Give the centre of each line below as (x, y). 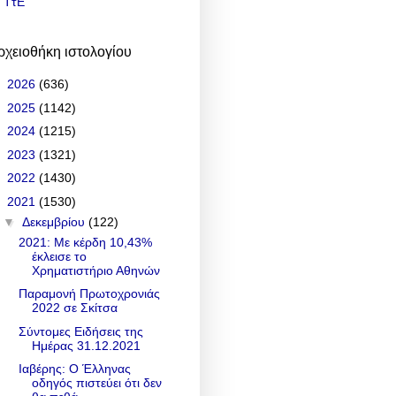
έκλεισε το (59, 256)
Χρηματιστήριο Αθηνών (95, 270)
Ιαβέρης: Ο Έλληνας (74, 369)
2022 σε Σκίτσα (74, 308)
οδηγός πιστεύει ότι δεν (96, 383)
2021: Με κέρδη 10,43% (85, 242)
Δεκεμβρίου (55, 221)
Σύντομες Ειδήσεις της (80, 331)
